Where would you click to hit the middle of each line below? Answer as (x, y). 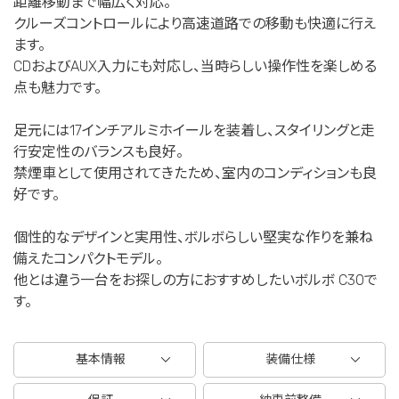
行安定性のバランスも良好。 (98, 151)
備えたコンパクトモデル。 (88, 258)
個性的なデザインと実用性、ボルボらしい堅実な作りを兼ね (193, 237)
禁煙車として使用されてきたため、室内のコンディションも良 (195, 173)
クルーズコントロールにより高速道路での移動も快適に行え (195, 23)
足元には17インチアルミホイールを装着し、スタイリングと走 (194, 130)
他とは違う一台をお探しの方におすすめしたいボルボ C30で (195, 280)
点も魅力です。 (57, 87)
